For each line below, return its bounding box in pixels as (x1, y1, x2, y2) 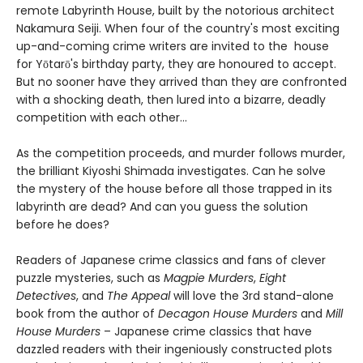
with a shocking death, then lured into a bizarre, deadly (16, 92, 326, 108)
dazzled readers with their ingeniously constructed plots (16, 341, 332, 357)
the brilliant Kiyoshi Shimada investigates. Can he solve (16, 163, 326, 179)
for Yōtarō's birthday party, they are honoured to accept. (16, 56, 336, 72)
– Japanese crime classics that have (104, 323, 312, 340)
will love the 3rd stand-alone (173, 288, 334, 304)
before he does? (16, 216, 109, 233)
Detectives (16, 288, 76, 304)
